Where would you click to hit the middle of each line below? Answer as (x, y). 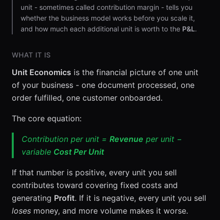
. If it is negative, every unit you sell (140, 198)
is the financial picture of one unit (135, 72)
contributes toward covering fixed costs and (95, 185)
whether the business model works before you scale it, (108, 18)
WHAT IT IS (31, 55)
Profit (64, 198)
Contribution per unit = (66, 139)
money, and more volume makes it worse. (110, 211)
